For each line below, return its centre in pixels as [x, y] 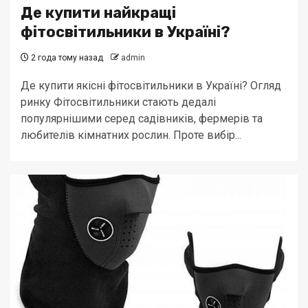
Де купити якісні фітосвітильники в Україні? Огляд [151, 86]
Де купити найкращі [98, 13]
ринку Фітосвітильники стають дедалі [118, 102]
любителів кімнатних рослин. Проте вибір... [131, 135]
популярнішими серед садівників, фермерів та [142, 119]
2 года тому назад [66, 58]
